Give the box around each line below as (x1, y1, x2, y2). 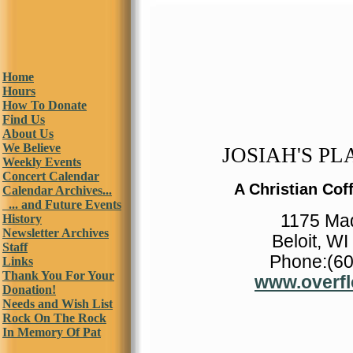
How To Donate (2, 98, 87, 112)
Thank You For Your (2, 269, 114, 282)
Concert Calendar (2, 169, 99, 183)
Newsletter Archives (2, 226, 109, 240)
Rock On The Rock (2, 311, 106, 325)
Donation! (2, 283, 56, 296)
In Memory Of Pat (2, 325, 101, 339)
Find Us (2, 113, 45, 126)
